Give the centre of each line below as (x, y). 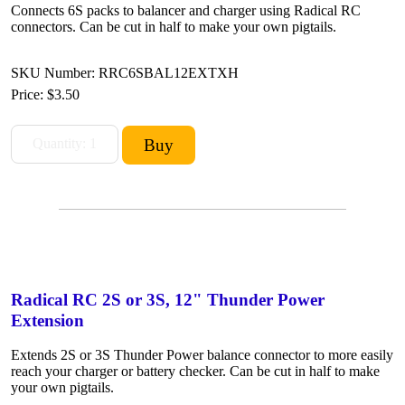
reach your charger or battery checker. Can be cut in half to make (195, 371)
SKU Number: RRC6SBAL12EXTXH (125, 72)
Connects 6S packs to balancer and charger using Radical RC (186, 10)
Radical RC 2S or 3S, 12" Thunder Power (168, 299)
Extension (47, 320)
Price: (29, 94)
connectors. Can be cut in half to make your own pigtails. (174, 26)
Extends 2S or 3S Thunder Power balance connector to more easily (202, 354)
